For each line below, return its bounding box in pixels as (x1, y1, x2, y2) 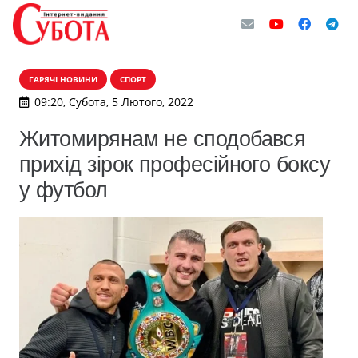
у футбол (19, 177, 108, 202)
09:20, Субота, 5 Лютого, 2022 (34, 94, 193, 109)
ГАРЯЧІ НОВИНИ (29, 74, 97, 85)
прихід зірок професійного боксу (19, 152, 331, 177)
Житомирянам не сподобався (19, 126, 306, 151)
